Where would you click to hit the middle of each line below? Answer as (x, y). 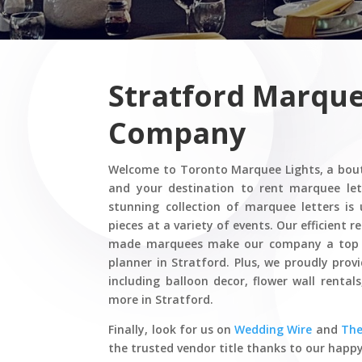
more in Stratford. (161, 300)
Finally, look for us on (172, 330)
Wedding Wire (274, 330)
